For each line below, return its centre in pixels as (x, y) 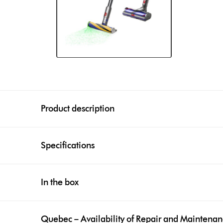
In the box (60, 182)
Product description (78, 108)
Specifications (68, 145)
